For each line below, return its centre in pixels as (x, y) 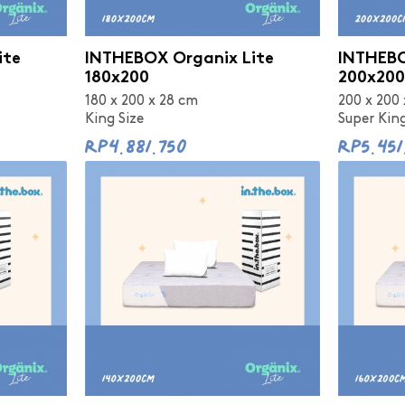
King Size (114, 118)
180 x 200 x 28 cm (141, 100)
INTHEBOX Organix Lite (179, 59)
